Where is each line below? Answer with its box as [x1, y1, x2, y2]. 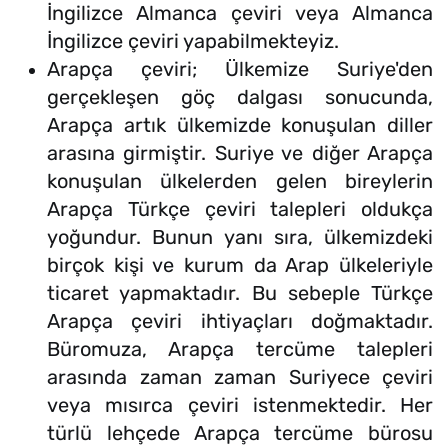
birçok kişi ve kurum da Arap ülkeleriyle [47, 253, 433, 278]
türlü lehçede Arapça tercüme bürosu [47, 421, 433, 446]
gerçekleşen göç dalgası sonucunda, [47, 85, 433, 110]
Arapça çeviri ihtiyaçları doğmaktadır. [47, 309, 433, 334]
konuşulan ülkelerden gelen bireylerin [47, 169, 433, 194]
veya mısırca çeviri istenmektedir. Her [47, 393, 433, 418]
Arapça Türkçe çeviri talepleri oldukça [47, 197, 433, 222]
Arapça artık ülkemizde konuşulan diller [47, 113, 433, 138]
